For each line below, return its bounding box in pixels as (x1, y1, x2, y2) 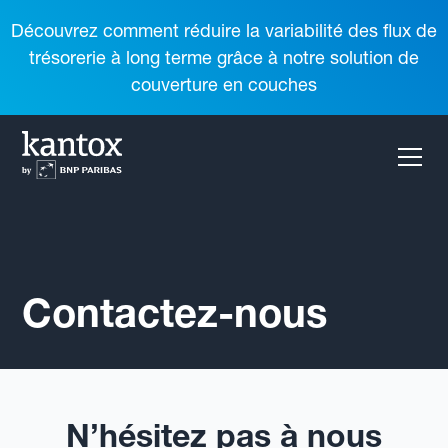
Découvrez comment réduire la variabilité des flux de (11, 19, 437, 42)
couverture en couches (131, 73, 317, 96)
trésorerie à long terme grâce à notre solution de (29, 46, 419, 69)
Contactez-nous (22, 287, 328, 337)
